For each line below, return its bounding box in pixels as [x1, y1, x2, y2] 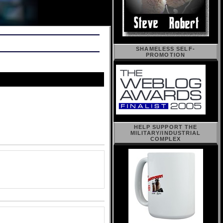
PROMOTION [146, 52, 185, 58]
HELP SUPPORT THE [133, 124, 198, 130]
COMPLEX [150, 136, 181, 142]
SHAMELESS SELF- [136, 46, 195, 52]
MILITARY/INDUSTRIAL [130, 130, 201, 136]
